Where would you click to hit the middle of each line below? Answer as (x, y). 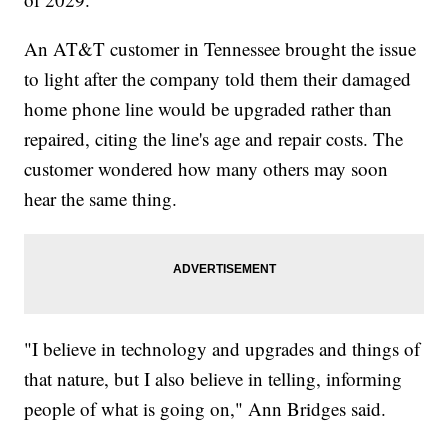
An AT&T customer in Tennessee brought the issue (220, 48)
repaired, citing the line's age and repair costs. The (214, 138)
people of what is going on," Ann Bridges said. (205, 408)
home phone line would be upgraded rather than (208, 108)
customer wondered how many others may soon (206, 168)
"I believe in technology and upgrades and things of (222, 348)
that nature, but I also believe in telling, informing (213, 378)
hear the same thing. (101, 198)
